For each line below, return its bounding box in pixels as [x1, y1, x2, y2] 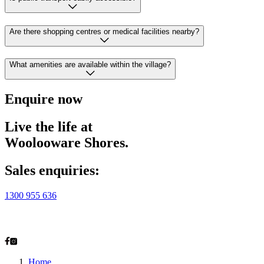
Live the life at [5, 119, 93, 135]
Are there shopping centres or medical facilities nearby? [9, 27, 199, 36]
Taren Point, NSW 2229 [5, 223, 95, 234]
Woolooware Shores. [5, 135, 128, 151]
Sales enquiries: [5, 163, 100, 179]
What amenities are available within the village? [9, 60, 171, 70]
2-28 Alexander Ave [5, 209, 80, 220]
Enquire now [5, 91, 82, 107]
